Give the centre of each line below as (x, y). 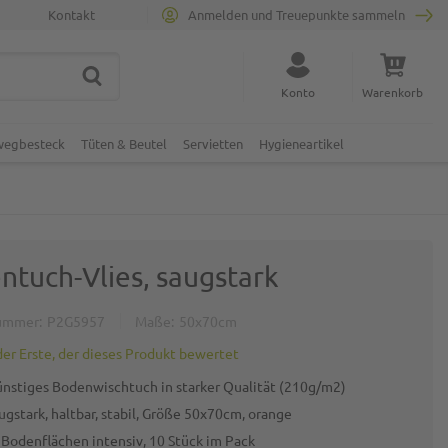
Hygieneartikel (301, 143)
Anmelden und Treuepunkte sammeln (296, 14)
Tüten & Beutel (124, 143)
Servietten (213, 143)
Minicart (411, 128)
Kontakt (71, 14)
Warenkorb (392, 92)
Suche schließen (103, 82)
